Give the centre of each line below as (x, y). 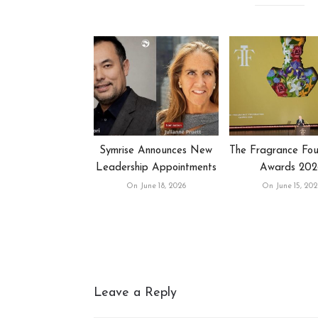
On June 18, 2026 (156, 187)
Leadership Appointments (156, 168)
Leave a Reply (135, 293)
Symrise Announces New (156, 151)
